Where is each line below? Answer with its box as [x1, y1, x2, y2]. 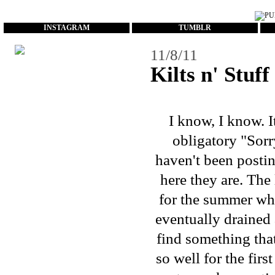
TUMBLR [178, 23, 211, 32]
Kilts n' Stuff [150, 62, 269, 87]
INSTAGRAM [43, 23, 90, 32]
